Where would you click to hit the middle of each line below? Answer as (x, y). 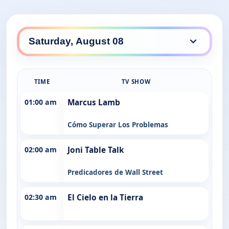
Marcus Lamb (94, 102)
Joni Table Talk (96, 150)
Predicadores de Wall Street (115, 172)
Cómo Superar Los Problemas (118, 124)
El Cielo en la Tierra (105, 197)
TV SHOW (136, 81)
